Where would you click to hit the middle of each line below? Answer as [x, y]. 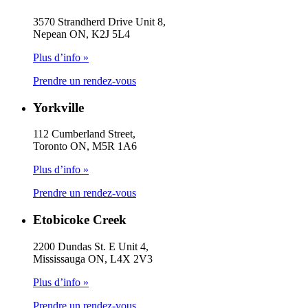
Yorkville [58, 107]
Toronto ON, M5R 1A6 [85, 146]
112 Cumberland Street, [84, 134]
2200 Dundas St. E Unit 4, [91, 246]
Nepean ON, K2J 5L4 [81, 34]
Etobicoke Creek [80, 220]
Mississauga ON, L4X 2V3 [93, 258]
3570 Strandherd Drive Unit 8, [99, 21]
